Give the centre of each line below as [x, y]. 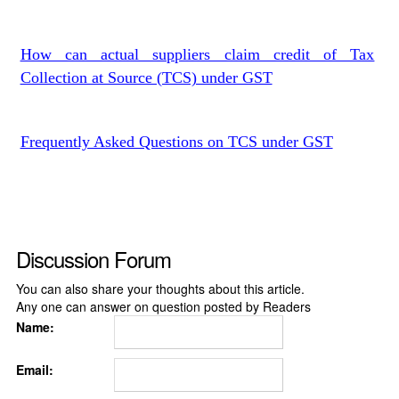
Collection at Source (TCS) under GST [146, 77]
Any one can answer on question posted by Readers [163, 306]
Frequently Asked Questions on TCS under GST [176, 142]
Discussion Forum [93, 259]
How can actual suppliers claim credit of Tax [197, 54]
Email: [34, 370]
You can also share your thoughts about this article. [160, 289]
